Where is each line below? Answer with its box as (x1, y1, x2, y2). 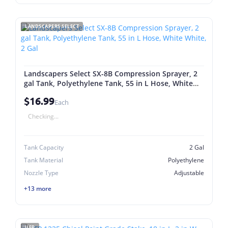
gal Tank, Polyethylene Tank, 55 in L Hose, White (24, 78, 193, 88)
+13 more (24, 184, 51, 193)
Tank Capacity (24, 143, 64, 152)
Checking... (28, 112, 59, 121)
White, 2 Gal (24, 88, 66, 98)
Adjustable (174, 168, 204, 177)
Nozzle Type (24, 168, 59, 177)
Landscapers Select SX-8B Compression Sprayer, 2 (24, 69, 197, 78)
